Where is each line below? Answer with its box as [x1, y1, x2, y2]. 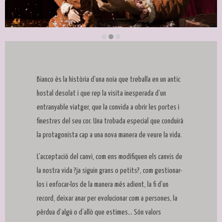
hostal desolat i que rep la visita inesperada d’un [37, 90, 166, 98]
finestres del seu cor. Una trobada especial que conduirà [37, 117, 183, 125]
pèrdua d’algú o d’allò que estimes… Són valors [37, 209, 161, 217]
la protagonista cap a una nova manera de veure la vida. [37, 131, 182, 139]
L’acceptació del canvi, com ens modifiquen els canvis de [37, 153, 182, 161]
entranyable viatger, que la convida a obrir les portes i [37, 104, 179, 111]
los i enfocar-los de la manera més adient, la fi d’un [37, 181, 168, 189]
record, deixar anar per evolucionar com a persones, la [37, 195, 177, 203]
